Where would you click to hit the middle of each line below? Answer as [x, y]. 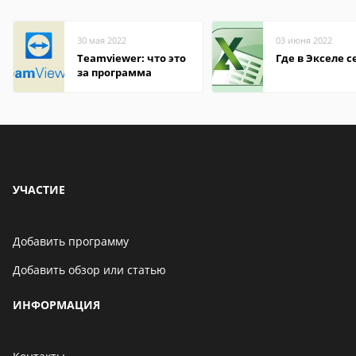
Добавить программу [71, 241]
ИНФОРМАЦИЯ [56, 305]
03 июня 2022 [304, 40]
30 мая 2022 [102, 40]
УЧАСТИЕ [39, 190]
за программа [114, 72]
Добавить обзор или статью [89, 270]
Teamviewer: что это [132, 58]
